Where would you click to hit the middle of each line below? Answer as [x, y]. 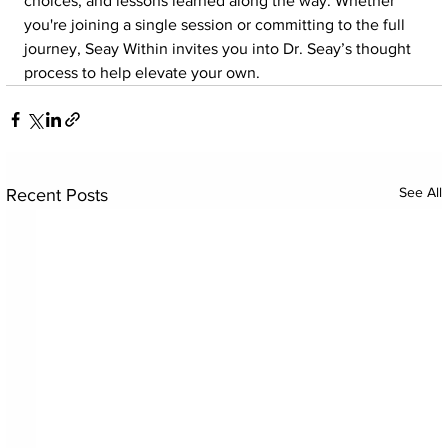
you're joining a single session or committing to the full [216, 25]
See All [421, 192]
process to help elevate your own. [141, 73]
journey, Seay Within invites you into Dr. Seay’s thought [219, 49]
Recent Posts [56, 195]
